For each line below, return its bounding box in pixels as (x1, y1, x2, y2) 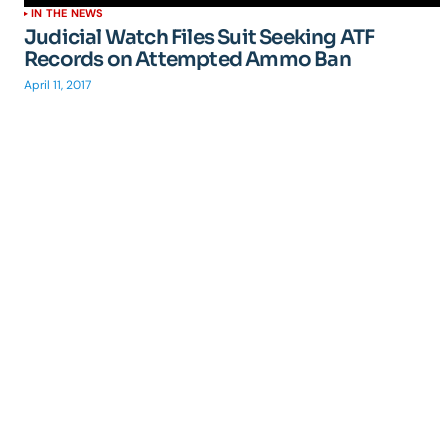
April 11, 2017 (24, 77, 91, 93)
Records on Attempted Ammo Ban (24, 47, 351, 72)
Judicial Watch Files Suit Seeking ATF (24, 25, 375, 50)
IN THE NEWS (31, 6, 104, 20)
